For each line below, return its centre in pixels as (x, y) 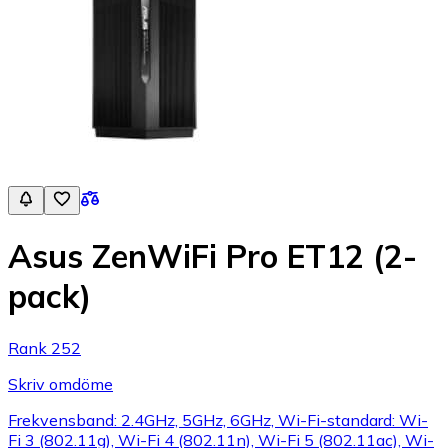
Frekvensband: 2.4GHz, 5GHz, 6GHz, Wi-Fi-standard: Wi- (218, 419)
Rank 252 (44, 347)
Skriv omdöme (60, 383)
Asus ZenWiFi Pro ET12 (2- (212, 256)
